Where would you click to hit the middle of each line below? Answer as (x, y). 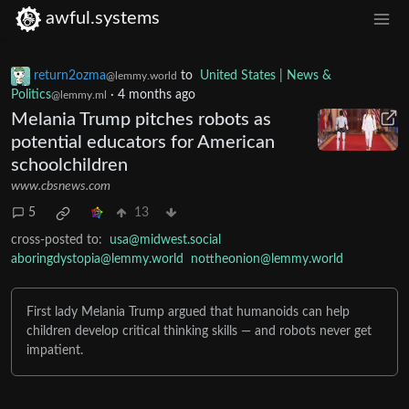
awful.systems (103, 19)
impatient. (55, 350)
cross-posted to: (57, 240)
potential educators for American (143, 142)
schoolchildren (69, 165)
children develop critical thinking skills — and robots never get (199, 331)
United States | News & (266, 75)
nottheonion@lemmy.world (267, 259)
